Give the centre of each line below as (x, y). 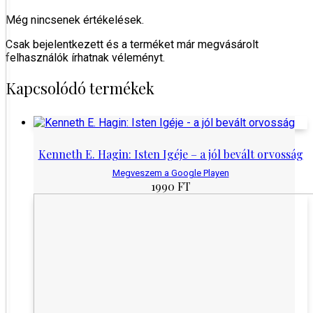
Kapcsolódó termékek (80, 88)
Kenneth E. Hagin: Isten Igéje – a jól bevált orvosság (170, 154)
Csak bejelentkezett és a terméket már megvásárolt (132, 45)
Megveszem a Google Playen (170, 173)
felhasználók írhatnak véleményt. (85, 58)
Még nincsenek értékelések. (75, 20)
